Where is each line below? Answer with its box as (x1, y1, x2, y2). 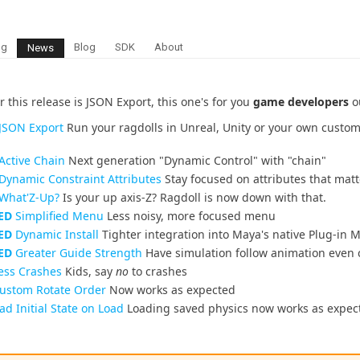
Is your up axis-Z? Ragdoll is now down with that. (59, 190, 327, 205)
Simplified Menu (12, 208, 104, 223)
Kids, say (62, 264, 117, 279)
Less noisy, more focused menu (104, 208, 276, 223)
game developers (253, 94, 349, 109)
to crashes (129, 264, 188, 279)
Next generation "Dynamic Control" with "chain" (65, 153, 327, 168)
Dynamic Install (12, 227, 100, 242)
